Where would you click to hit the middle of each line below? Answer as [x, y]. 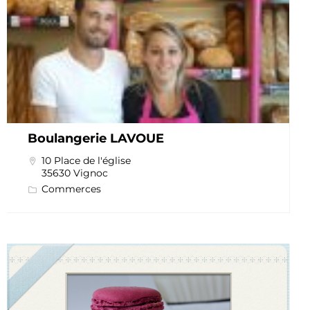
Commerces [71, 189]
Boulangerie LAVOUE [95, 139]
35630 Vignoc [74, 173]
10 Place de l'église [86, 161]
